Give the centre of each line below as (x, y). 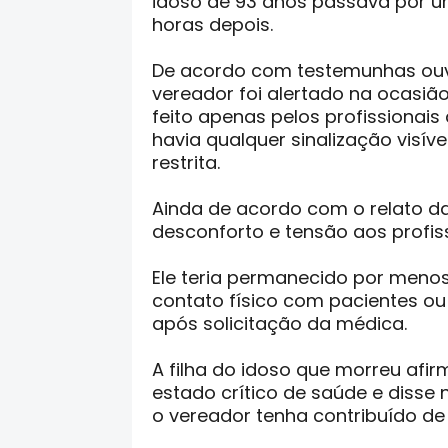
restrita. (186, 162)
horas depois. (212, 24)
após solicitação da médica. (279, 323)
